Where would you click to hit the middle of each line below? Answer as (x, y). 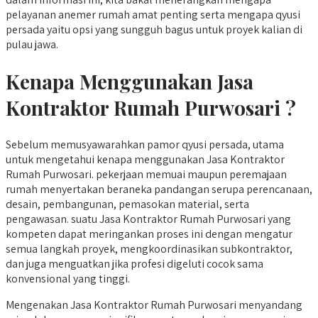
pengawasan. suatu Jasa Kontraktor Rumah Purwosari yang (148, 219)
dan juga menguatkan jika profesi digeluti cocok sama (135, 264)
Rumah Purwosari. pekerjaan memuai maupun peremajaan (146, 175)
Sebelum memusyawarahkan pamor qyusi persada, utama (145, 145)
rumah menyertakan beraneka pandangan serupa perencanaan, (159, 190)
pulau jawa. (32, 44)
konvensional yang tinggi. (68, 279)
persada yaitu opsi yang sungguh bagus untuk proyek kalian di (154, 29)
